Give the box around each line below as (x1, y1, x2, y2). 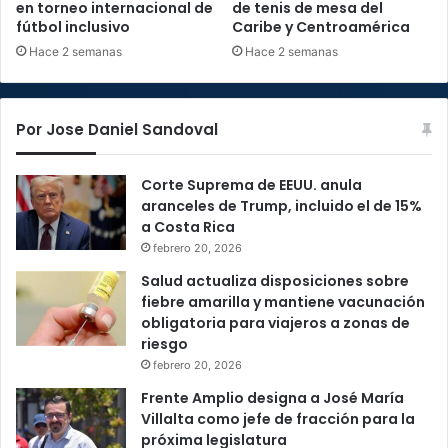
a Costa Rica (141, 217, 235, 238)
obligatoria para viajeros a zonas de (141, 313, 410, 334)
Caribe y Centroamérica (232, 17, 413, 38)
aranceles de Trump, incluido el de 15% (141, 196, 422, 217)
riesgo (141, 334, 188, 355)
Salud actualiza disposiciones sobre (141, 271, 409, 292)
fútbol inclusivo (16, 17, 130, 38)
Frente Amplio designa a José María (141, 388, 404, 409)
